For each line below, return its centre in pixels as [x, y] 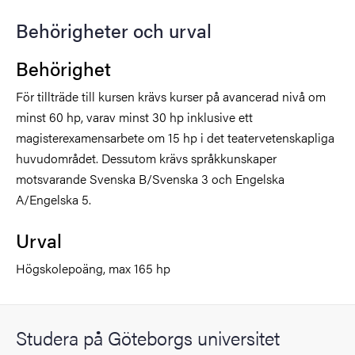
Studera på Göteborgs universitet [148, 338]
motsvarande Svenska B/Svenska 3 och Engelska [150, 179]
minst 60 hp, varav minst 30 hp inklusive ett [134, 117]
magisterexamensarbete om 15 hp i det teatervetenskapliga [175, 137]
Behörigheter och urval [114, 30]
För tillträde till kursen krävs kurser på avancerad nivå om [171, 96]
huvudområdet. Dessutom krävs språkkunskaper [146, 158]
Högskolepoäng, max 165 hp [93, 268]
